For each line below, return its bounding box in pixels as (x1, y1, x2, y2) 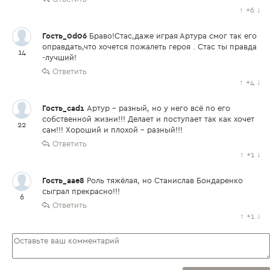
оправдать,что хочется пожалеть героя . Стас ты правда (42, 42, 257, 52)
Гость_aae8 (42, 175, 87, 186)
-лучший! (42, 52, 77, 63)
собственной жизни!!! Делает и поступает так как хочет (42, 114, 254, 124)
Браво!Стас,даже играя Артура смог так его (89, 31, 257, 41)
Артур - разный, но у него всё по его (87, 103, 230, 113)
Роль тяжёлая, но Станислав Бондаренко (87, 175, 243, 186)
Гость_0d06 (42, 31, 89, 41)
